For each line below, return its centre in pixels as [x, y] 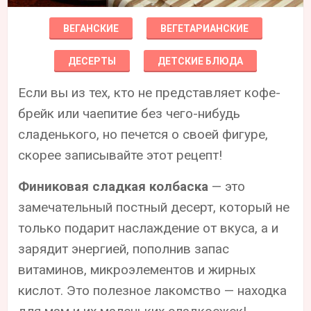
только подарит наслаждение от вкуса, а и [149, 228]
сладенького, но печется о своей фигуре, [143, 134]
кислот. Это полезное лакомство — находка [153, 290]
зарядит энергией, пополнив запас [124, 249]
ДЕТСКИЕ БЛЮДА [200, 61]
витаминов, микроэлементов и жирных [137, 269]
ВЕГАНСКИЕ [91, 28]
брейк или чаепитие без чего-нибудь [129, 113]
